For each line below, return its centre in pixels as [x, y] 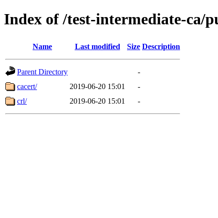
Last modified [97, 46]
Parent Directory [42, 72]
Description [161, 46]
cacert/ [27, 86]
